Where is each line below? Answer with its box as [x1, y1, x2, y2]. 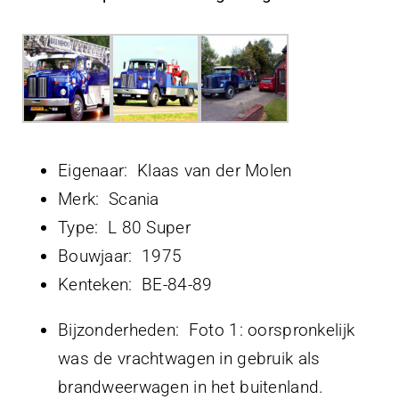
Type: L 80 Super [58, 216, 191, 238]
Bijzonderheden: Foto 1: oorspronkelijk [58, 319, 355, 340]
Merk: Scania [58, 188, 159, 209]
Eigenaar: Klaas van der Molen [58, 159, 292, 181]
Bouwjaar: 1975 [58, 245, 183, 266]
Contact [29, 49, 101, 71]
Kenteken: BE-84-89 [58, 273, 213, 295]
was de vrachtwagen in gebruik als [58, 347, 321, 369]
